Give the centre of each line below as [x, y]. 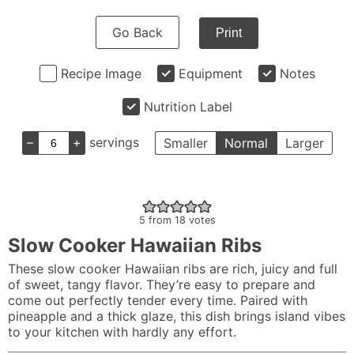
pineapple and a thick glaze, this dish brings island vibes [177, 316]
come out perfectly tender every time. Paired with [158, 300]
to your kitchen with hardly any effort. [122, 332]
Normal [246, 143]
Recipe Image [101, 73]
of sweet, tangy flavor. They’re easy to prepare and [162, 284]
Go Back [137, 32]
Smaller [185, 143]
